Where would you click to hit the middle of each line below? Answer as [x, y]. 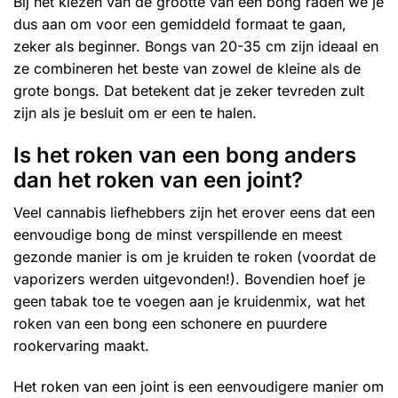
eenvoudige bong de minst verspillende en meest [178, 235]
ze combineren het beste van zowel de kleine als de [187, 69]
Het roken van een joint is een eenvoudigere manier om [199, 387]
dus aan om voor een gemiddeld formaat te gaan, [180, 24]
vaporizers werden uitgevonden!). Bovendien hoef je [189, 279]
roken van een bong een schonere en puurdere [170, 324]
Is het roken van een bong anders [185, 155]
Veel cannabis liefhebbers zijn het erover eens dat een [194, 213]
